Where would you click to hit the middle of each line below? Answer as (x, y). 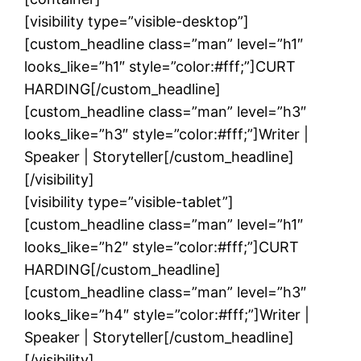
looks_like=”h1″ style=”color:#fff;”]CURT (160, 66)
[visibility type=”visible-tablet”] (129, 201)
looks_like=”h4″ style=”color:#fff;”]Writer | (167, 314)
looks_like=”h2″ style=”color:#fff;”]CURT (162, 247)
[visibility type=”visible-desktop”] (137, 21)
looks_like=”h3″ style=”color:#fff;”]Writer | (167, 134)
